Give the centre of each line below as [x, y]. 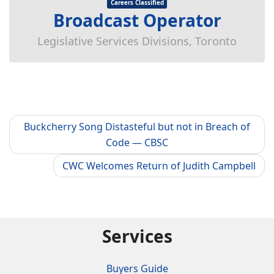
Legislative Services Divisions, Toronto [137, 41]
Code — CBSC [137, 143]
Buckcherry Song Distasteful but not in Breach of [137, 127]
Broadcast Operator [137, 20]
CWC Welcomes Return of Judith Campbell [159, 166]
